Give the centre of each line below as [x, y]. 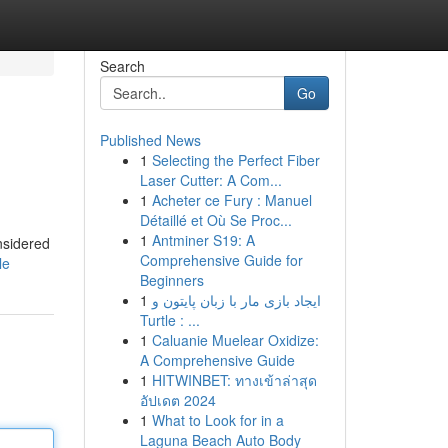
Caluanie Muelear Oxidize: [235, 340]
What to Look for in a [217, 420]
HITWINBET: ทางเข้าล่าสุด [234, 380]
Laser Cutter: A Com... [210, 180]
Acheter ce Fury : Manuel [231, 200]
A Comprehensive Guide [217, 360]
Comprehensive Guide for [221, 260]
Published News [150, 140]
